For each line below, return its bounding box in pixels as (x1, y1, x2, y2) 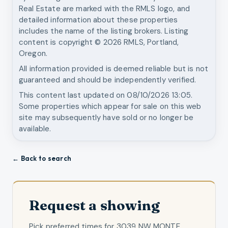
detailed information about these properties (19, 14, 178, 25)
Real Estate (19, 3, 61, 14)
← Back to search (12, 154, 72, 162)
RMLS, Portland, (122, 37, 179, 47)
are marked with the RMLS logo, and (60, 3, 190, 14)
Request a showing (29, 196, 160, 214)
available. (19, 123, 51, 134)
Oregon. (19, 48, 48, 59)
